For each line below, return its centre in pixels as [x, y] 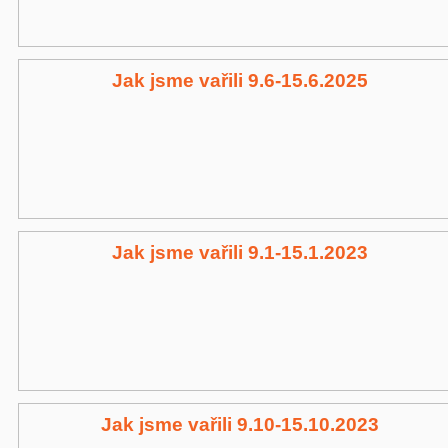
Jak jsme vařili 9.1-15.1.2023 [240, 252]
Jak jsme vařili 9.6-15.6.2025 [240, 80]
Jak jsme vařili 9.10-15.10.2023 [240, 424]
